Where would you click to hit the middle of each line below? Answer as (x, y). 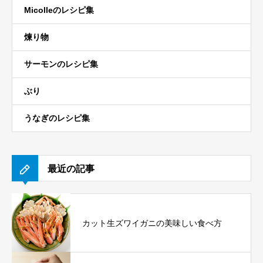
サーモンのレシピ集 (61, 64)
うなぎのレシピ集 (57, 118)
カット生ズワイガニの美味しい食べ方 (152, 223)
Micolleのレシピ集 (59, 10)
